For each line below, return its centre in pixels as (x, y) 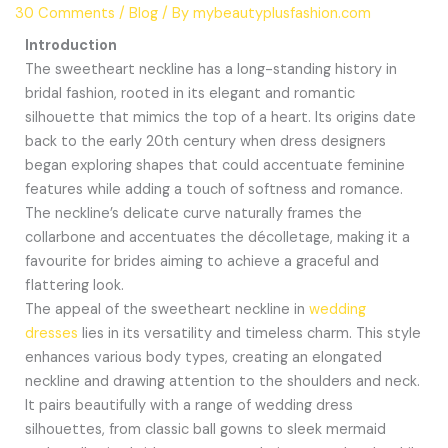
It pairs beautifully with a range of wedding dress (188, 406)
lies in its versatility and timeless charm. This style (249, 334)
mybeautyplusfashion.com (281, 14)
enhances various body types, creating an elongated (203, 358)
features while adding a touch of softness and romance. (213, 190)
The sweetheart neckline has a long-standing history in (210, 70)
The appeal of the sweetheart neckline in (166, 310)
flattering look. (74, 286)
